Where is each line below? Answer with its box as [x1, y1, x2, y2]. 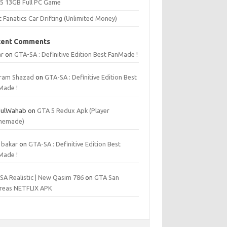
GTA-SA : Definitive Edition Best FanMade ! [14, 51, 138, 58]
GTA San [94, 174, 120, 181]
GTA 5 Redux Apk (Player [37, 107, 110, 114]
